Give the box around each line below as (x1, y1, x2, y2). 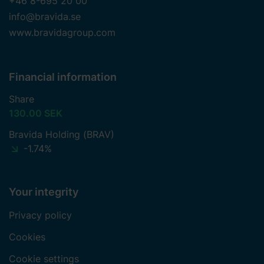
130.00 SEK (9, 107, 62, 119)
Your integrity (9, 185, 78, 198)
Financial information (9, 70, 117, 83)
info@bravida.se (9, 10, 81, 22)
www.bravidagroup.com (9, 26, 115, 38)
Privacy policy (9, 209, 72, 221)
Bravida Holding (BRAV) (9, 128, 114, 140)
